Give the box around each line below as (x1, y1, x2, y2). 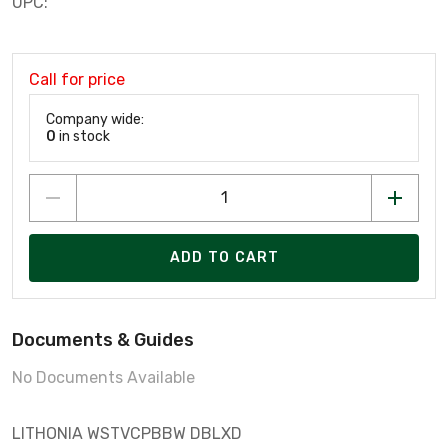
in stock (56, 127, 110, 145)
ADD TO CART (169, 249, 280, 267)
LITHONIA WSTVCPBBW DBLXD (12, 423, 242, 443)
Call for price (29, 69, 125, 89)
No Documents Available (12, 367, 195, 387)
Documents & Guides (12, 328, 194, 351)
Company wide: (46, 110, 144, 128)
